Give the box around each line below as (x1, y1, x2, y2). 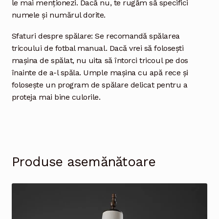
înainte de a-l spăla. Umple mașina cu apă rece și (11, 68, 188, 78)
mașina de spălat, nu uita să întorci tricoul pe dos (11, 56, 188, 66)
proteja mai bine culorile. (11, 92, 101, 102)
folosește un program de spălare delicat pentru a (11, 80, 188, 90)
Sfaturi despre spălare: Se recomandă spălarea (11, 31, 180, 41)
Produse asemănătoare (11, 153, 156, 170)
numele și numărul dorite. (11, 10, 106, 20)
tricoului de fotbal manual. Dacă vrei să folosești (11, 44, 184, 53)
